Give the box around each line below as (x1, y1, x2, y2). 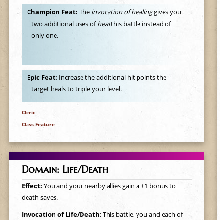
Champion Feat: (27, 7, 79, 17)
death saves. (21, 193, 58, 202)
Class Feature (21, 120, 55, 128)
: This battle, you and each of (99, 210, 183, 219)
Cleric (21, 109, 35, 116)
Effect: (21, 181, 44, 190)
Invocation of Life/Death (21, 210, 100, 219)
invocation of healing (91, 7, 152, 17)
